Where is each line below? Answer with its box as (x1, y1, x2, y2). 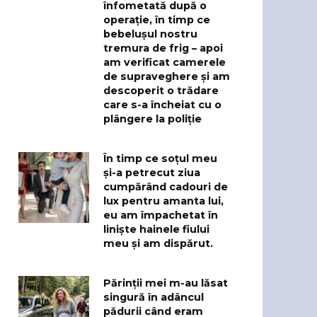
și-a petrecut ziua (103, 166, 200, 180)
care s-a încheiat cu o (103, 98, 221, 112)
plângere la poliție (103, 113, 202, 126)
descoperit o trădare (103, 84, 219, 98)
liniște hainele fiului (103, 223, 209, 236)
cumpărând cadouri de (103, 180, 228, 194)
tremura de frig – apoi (103, 42, 223, 55)
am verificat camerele (103, 56, 226, 69)
